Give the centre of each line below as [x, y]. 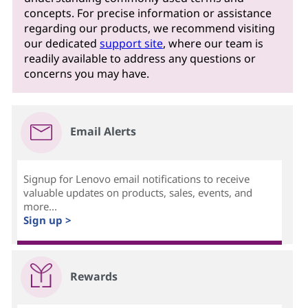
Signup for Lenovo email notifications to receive [137, 179]
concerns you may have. [87, 73]
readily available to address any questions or [140, 58]
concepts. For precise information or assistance [148, 13]
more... [41, 207]
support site [132, 43]
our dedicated [62, 43]
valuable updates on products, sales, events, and [138, 193]
